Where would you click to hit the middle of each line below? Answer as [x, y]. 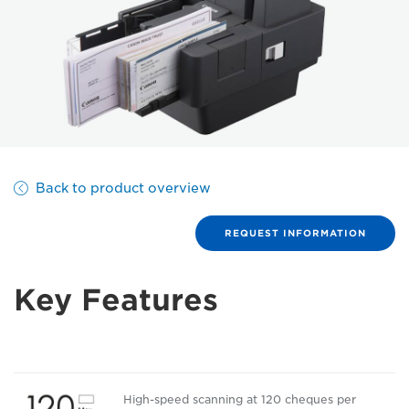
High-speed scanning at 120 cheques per [240, 399]
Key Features [116, 299]
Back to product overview [123, 188]
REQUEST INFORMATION [295, 232]
